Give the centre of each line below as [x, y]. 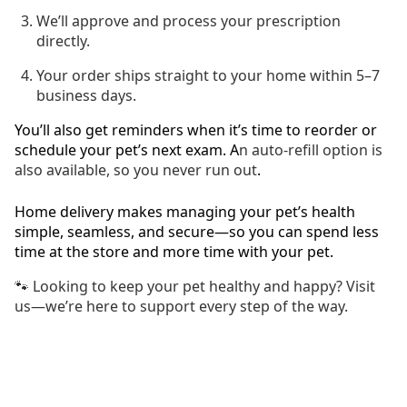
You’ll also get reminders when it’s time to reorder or [196, 130]
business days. [86, 95]
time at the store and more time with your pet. [174, 252]
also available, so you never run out [136, 170]
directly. [63, 41]
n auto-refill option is [311, 150]
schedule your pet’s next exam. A [127, 150]
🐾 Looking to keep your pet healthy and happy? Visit [195, 286]
